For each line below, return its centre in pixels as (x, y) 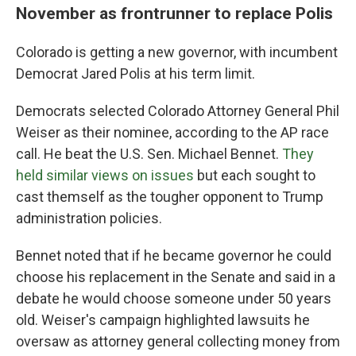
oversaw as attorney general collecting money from (178, 342)
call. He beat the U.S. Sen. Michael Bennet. (149, 154)
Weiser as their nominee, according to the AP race (172, 133)
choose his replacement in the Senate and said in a (176, 277)
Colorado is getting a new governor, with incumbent (177, 52)
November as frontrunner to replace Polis (174, 14)
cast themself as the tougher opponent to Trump (170, 197)
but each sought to (255, 176)
